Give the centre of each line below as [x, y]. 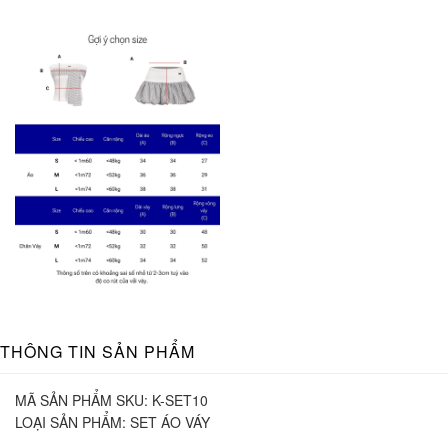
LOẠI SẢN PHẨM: [70, 421]
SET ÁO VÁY [170, 421]
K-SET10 [180, 399]
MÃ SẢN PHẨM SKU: [81, 399]
